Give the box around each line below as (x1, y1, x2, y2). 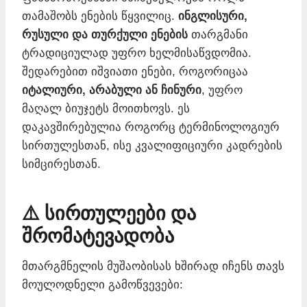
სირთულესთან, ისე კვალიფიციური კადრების (22, 138, 282, 152)
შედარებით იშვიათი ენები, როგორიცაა (22, 64, 248, 78)
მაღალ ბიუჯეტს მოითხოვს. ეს (22, 101, 190, 115)
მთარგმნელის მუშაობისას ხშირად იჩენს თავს (22, 259, 284, 273)
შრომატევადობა (22, 225, 174, 247)
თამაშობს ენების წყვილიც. (22, 9, 178, 23)
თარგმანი (188, 27, 248, 41)
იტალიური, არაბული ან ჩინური (22, 83, 201, 97)
